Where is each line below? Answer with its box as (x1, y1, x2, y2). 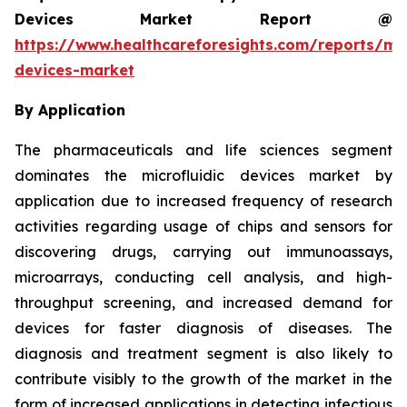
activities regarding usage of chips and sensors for (15, 216, 392, 235)
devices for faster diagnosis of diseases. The (15, 318, 392, 337)
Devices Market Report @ (15, 9, 392, 28)
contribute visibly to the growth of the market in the (15, 369, 392, 388)
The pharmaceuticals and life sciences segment (15, 140, 392, 159)
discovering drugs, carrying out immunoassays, (15, 242, 392, 261)
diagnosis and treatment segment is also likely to (15, 343, 392, 362)
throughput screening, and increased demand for (15, 293, 392, 312)
